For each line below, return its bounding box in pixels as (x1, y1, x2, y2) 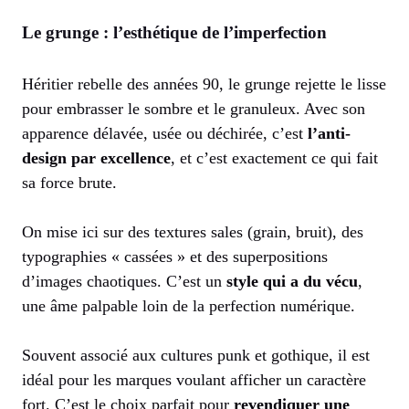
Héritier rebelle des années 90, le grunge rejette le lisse (22, 74, 386, 93)
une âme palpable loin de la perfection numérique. (22, 296, 355, 315)
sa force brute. (22, 173, 117, 192)
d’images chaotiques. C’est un (22, 271, 226, 290)
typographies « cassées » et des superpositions (22, 246, 328, 266)
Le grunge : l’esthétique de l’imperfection (22, 22, 327, 42)
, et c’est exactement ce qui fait (171, 148, 378, 167)
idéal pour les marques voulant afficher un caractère (22, 370, 366, 389)
